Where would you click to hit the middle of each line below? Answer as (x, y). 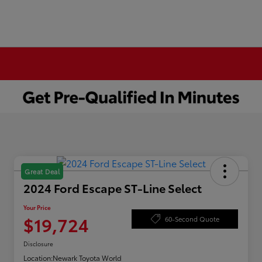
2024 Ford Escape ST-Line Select (113, 188)
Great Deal (42, 172)
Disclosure (38, 244)
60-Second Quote (192, 218)
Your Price (37, 208)
